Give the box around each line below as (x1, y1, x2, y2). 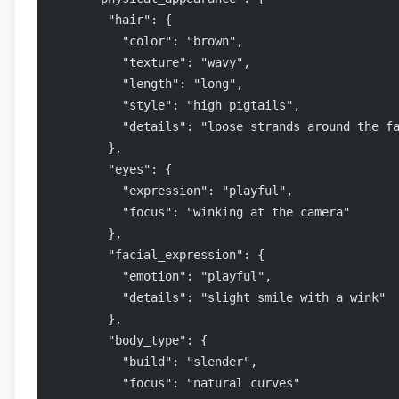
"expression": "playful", (51, 183, 293, 198)
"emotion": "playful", (51, 269, 272, 283)
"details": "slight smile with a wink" (51, 290, 386, 305)
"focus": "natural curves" (51, 376, 300, 390)
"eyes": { (51, 162, 172, 176)
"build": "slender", (51, 354, 257, 369)
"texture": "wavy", (51, 55, 250, 69)
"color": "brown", (51, 34, 243, 48)
